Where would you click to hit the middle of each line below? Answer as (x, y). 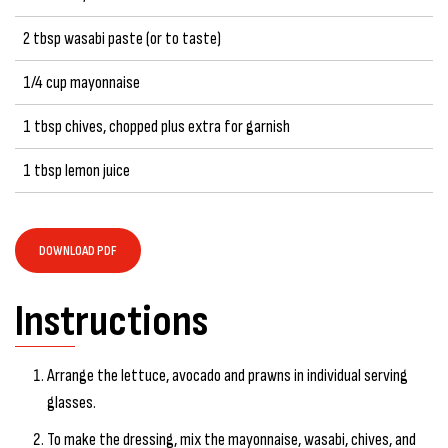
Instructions (111, 321)
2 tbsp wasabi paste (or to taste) (122, 38)
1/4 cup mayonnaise (81, 82)
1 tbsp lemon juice (76, 170)
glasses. (71, 402)
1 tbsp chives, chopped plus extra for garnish (156, 126)
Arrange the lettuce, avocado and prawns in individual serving (227, 375)
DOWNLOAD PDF (78, 250)
